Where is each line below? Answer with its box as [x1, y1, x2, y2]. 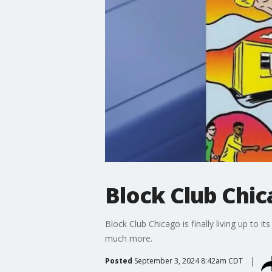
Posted [104, 255, 132, 266]
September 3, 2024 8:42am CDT [134, 255, 243, 266]
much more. [104, 232, 152, 244]
